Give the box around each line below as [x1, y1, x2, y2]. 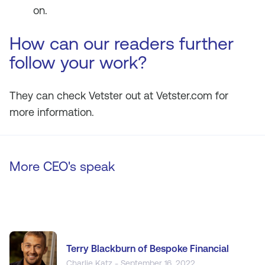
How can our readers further [9, 33, 234, 54]
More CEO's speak [9, 159, 115, 174]
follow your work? [9, 52, 147, 73]
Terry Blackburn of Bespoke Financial [66, 243, 229, 254]
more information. [9, 106, 94, 118]
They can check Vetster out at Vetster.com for [9, 89, 228, 102]
